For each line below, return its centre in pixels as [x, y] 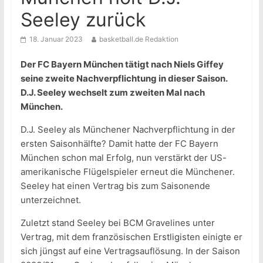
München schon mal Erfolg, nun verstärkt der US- [123, 158]
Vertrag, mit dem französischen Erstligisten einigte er [131, 237]
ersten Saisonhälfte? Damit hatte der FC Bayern [119, 144]
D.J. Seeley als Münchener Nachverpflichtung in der [128, 130]
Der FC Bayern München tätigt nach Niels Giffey [122, 65]
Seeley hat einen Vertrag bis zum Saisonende [115, 186]
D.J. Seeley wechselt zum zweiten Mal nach [112, 93]
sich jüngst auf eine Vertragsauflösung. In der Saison [130, 251]
